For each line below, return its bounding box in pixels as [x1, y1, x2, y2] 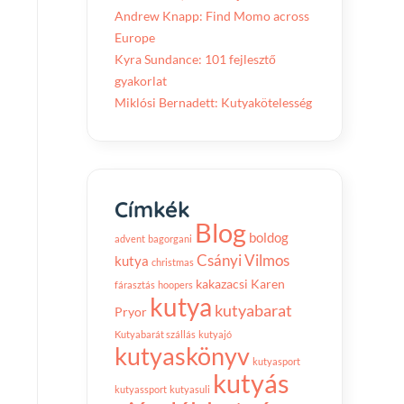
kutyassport [115, 383, 167, 395]
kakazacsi [196, 277, 248, 291]
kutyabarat [215, 300, 292, 320]
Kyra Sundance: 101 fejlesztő [115, 51, 276, 67]
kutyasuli [170, 383, 210, 395]
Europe [115, 30, 155, 45]
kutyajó [198, 328, 232, 340]
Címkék [115, 196, 190, 223]
